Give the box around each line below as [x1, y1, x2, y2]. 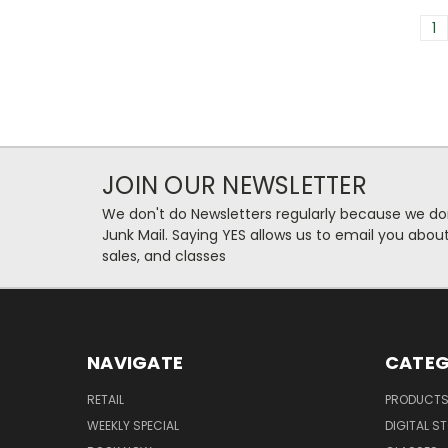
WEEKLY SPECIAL [87, 417, 179, 435]
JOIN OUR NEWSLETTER [102, 169, 367, 203]
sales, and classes [102, 246, 226, 267]
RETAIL [87, 391, 124, 409]
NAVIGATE [87, 350, 183, 376]
